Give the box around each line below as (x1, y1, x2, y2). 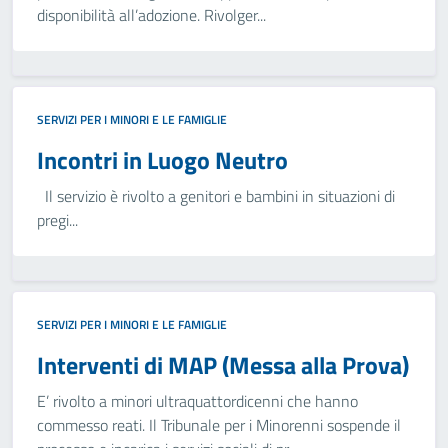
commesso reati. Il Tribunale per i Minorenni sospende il (37, 413, 401, 437)
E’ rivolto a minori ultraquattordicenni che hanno (37, 389, 358, 413)
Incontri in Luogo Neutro (37, 142, 288, 178)
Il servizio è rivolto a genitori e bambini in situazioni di (37, 184, 395, 208)
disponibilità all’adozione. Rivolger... (37, 3, 266, 27)
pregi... (37, 208, 78, 232)
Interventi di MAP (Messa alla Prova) (37, 347, 409, 383)
